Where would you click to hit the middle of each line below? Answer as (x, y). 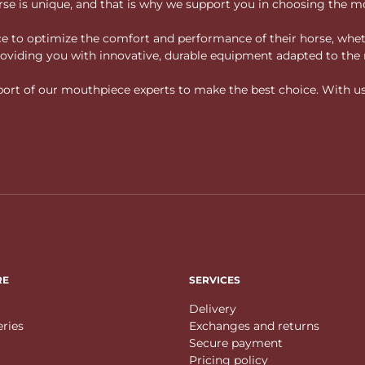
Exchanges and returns (254, 325)
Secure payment (236, 343)
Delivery (213, 308)
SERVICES (215, 279)
